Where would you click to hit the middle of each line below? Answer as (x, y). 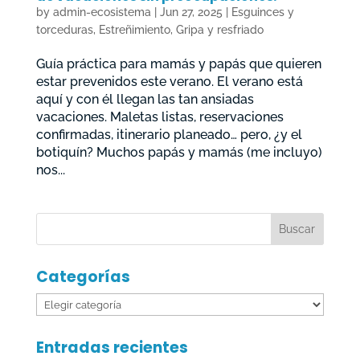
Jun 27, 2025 (191, 12)
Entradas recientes (112, 347)
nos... (50, 170)
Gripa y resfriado (219, 29)
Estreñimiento (134, 29)
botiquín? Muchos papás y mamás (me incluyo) (179, 152)
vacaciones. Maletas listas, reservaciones (160, 117)
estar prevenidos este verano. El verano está (169, 81)
